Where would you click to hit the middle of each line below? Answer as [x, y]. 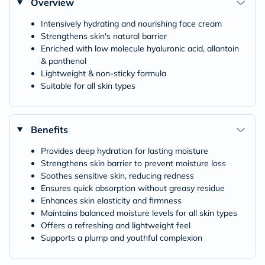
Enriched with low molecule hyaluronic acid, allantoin [140, 48]
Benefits [49, 129]
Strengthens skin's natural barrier [104, 36]
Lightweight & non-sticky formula [104, 73]
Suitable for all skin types [88, 85]
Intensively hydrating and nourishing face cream [131, 23]
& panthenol [64, 61]
